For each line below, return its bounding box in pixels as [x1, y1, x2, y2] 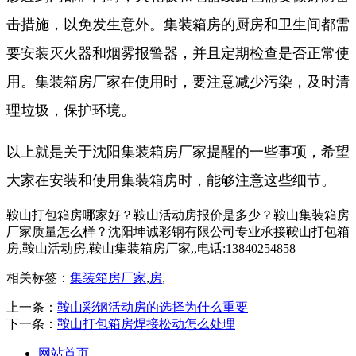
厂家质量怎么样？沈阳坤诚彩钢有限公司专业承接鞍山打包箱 [6, 224, 350, 238]
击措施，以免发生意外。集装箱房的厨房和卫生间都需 [6, 16, 350, 33]
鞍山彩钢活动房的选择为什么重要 [57, 300, 248, 314]
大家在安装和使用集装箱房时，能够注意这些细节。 [6, 172, 335, 188]
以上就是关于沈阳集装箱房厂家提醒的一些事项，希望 [6, 143, 350, 160]
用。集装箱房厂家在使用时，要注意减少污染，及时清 [6, 73, 350, 90]
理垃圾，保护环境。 [6, 102, 135, 118]
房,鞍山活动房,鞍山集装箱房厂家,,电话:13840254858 [6, 241, 296, 255]
